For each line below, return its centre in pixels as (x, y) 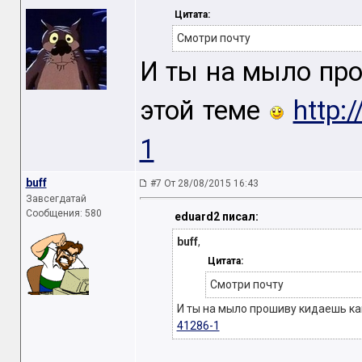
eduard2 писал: (216, 217)
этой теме (204, 111)
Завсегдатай (56, 199)
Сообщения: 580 (63, 213)
